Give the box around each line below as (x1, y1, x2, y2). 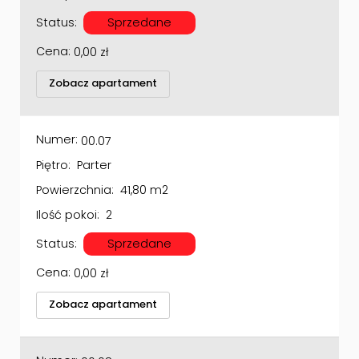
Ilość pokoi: (36, 188, 99, 204)
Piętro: (36, 138, 71, 155)
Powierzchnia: (36, 163, 114, 179)
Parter (77, 138, 112, 155)
